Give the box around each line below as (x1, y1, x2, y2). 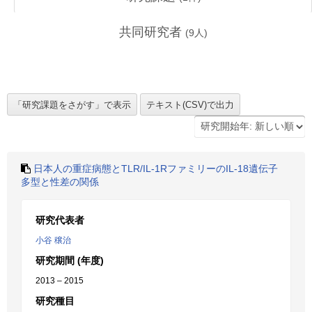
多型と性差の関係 (21, 176, 99, 187)
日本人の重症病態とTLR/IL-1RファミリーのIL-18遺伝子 (33, 163, 278, 174)
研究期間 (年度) (36, 255, 104, 266)
